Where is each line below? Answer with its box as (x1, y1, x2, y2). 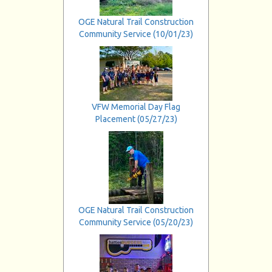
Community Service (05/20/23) (79, 217, 193, 227)
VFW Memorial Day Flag (92, 101, 180, 112)
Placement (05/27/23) (95, 114, 177, 124)
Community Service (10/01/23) (79, 29, 193, 39)
